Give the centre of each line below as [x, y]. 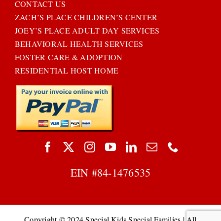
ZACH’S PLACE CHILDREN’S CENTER [86, 17]
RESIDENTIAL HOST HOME [67, 70]
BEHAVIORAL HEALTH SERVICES [79, 43]
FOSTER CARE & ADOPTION [69, 57]
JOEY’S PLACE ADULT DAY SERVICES [87, 30]
